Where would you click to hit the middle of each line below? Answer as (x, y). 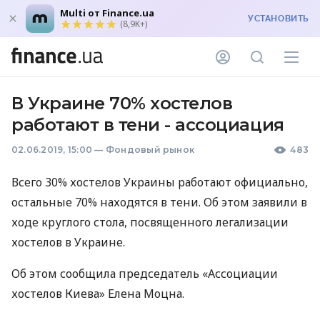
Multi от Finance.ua (107, 13)
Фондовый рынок (150, 150)
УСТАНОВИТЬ (278, 19)
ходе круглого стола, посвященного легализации (150, 222)
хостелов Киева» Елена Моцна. (98, 294)
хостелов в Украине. (68, 242)
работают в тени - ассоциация (148, 125)
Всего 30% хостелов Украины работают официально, (160, 182)
